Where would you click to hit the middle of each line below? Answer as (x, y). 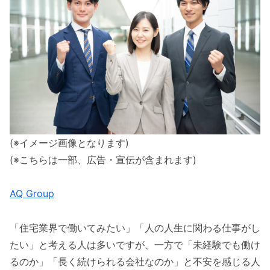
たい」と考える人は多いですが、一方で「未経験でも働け (135, 245)
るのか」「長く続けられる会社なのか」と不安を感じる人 (135, 262)
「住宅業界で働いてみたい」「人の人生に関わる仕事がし (135, 228)
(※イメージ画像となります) (69, 143)
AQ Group (32, 194)
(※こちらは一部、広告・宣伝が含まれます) (103, 159)
